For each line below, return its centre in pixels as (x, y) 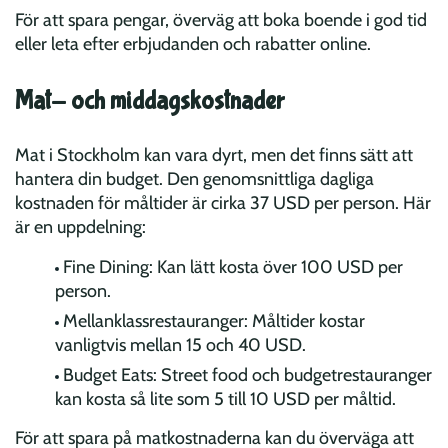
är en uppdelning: (80, 227)
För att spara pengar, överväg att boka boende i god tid (221, 20)
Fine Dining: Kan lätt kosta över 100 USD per (233, 267)
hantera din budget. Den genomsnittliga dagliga (194, 179)
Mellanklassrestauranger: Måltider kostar (214, 321)
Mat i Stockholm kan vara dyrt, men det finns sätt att (214, 155)
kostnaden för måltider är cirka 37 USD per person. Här (223, 203)
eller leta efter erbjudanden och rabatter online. (193, 44)
